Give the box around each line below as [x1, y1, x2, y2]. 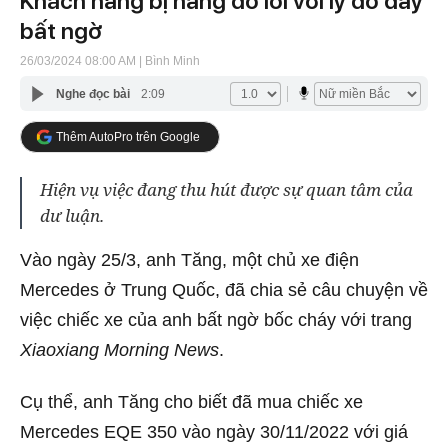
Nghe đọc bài [55, 86, 130, 101]
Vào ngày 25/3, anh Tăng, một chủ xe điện [20, 250, 359, 270]
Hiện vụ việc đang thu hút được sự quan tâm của [40, 178, 413, 201]
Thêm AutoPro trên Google [56, 129, 200, 144]
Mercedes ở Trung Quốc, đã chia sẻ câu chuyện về [20, 280, 428, 300]
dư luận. [40, 204, 104, 227]
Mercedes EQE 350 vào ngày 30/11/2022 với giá [20, 421, 408, 442]
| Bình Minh [136, 54, 200, 68]
